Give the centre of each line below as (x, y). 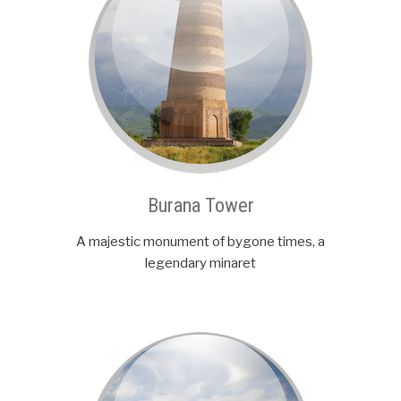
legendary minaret (200, 264)
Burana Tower (200, 205)
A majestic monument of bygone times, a (200, 242)
